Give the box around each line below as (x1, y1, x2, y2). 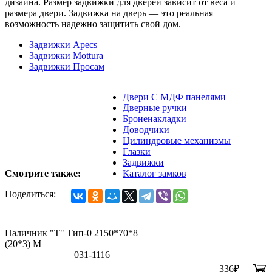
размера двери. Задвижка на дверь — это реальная (5, 8, 213, 19)
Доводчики (123, 124, 169, 135)
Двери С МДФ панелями (123, 92, 226, 103)
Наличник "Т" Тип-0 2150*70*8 (5, 228, 138, 239)
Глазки (123, 146, 151, 157)
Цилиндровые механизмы (123, 135, 231, 146)
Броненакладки (123, 114, 186, 124)
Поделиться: (5, 189, 56, 200)
